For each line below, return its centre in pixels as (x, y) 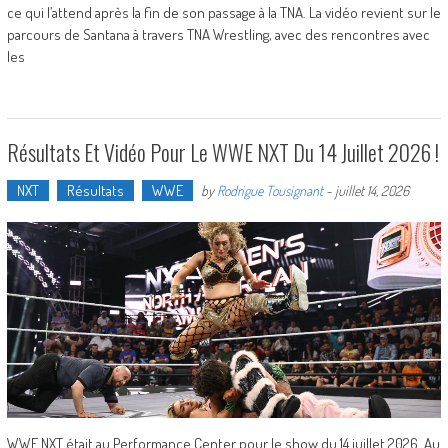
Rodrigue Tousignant (269, 191)
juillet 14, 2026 (371, 191)
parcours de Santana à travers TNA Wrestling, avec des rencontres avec (218, 35)
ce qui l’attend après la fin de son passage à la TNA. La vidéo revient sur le (223, 13)
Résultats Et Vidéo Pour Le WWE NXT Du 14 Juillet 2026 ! (222, 152)
